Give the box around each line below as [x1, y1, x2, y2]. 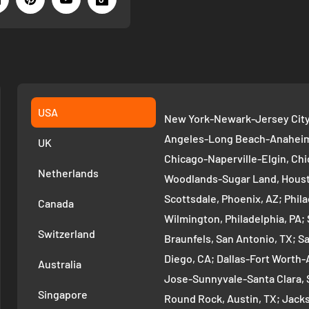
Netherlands [38, 166, 99, 180]
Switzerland [38, 227, 96, 241]
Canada [38, 197, 74, 210]
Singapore [38, 288, 88, 301]
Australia [38, 257, 82, 271]
